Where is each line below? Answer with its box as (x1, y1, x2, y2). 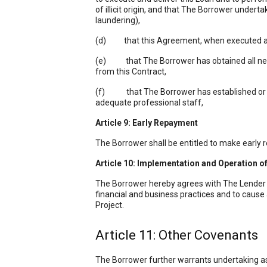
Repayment (154, 118, 198, 128)
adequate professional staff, (95, 98, 203, 107)
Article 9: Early (95, 118, 154, 128)
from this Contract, (95, 67, 166, 76)
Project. (95, 200, 124, 210)
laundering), (95, 15, 140, 25)
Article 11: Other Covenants (95, 228, 258, 243)
